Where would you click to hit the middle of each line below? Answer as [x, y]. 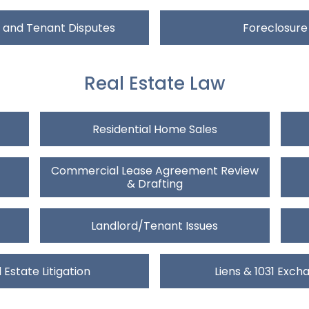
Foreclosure [275, 28]
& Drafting [154, 184]
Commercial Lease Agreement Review [154, 171]
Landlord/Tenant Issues [154, 226]
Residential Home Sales [154, 129]
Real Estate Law [154, 84]
